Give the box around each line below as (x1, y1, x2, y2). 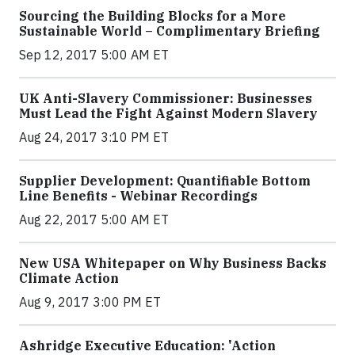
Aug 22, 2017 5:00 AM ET (19, 212, 169, 227)
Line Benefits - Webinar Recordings (19, 188, 258, 204)
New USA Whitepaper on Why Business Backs (19, 255, 326, 271)
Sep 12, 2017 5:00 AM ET (19, 47, 169, 63)
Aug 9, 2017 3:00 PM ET (19, 294, 161, 310)
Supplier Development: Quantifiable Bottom (19, 173, 311, 189)
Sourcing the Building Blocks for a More (19, 8, 286, 24)
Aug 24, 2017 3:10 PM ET (19, 129, 169, 145)
